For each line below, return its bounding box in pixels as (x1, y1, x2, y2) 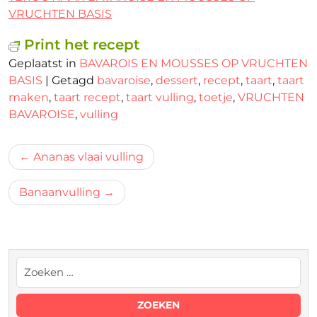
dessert (156, 74, 198, 87)
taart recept (54, 91, 121, 104)
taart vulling (126, 91, 194, 104)
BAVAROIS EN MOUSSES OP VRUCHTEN (79, 57, 308, 70)
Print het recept (24, 36, 139, 53)
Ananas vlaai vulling (33, 150, 144, 163)
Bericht (8, 144, 73, 165)
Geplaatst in (8, 57, 79, 70)
